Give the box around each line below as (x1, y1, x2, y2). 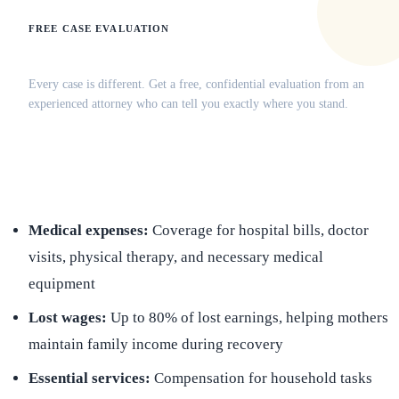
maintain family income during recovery (28, 336, 283, 354)
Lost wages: (28, 309, 107, 327)
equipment (28, 275, 95, 293)
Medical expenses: (28, 222, 149, 240)
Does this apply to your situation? (28, 46, 286, 67)
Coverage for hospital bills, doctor (149, 222, 369, 240)
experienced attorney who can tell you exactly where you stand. (28, 97, 348, 111)
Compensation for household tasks (151, 370, 372, 387)
